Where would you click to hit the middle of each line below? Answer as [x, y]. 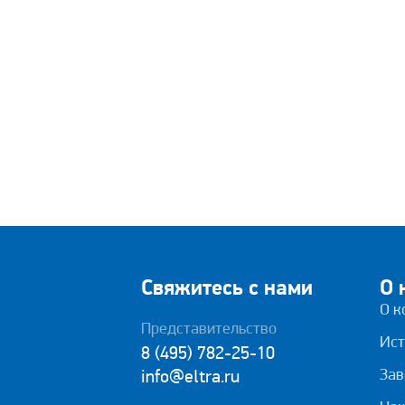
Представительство [209, 330]
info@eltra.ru [190, 378]
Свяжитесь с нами [227, 289]
